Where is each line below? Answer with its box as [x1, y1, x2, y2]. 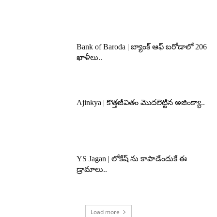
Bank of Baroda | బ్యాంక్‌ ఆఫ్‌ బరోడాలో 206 [77, 42, 207, 51]
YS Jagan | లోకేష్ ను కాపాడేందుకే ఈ [77, 154, 187, 163]
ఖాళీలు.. [77, 53, 103, 62]
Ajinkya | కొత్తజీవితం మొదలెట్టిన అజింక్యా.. [77, 98, 205, 107]
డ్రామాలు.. [77, 165, 108, 173]
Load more [91, 207, 120, 216]
